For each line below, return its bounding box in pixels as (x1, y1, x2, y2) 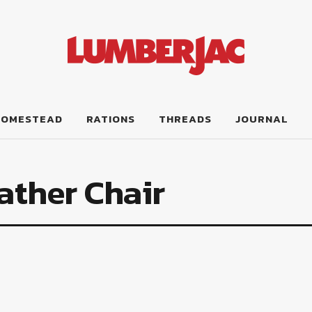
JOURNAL (235, 111, 288, 127)
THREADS (158, 111, 212, 127)
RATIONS (86, 111, 135, 127)
